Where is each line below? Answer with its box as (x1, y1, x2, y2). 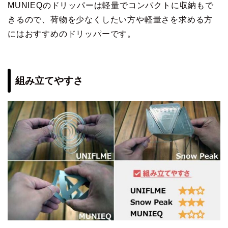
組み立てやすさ (15, 75, 83, 86)
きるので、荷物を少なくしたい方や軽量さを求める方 (8, 15, 213, 24)
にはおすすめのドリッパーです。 (8, 29, 136, 38)
